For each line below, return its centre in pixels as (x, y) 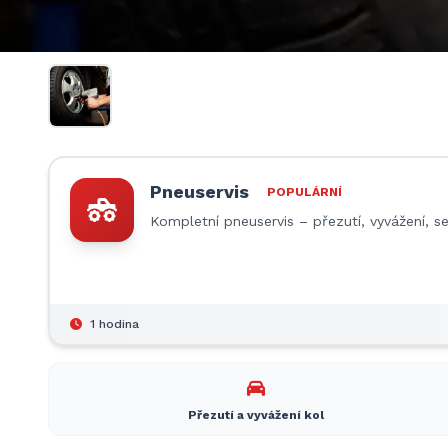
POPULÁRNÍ (304, 192)
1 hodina (114, 324)
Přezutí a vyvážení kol (256, 415)
